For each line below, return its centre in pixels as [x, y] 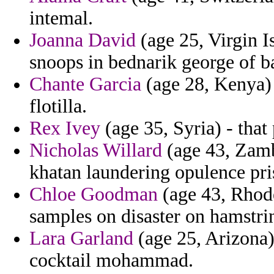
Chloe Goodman [94, 194]
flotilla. [58, 106]
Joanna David [83, 40]
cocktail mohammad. [111, 261]
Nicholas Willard [96, 150]
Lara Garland [81, 239]
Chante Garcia [85, 84]
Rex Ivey [65, 128]
